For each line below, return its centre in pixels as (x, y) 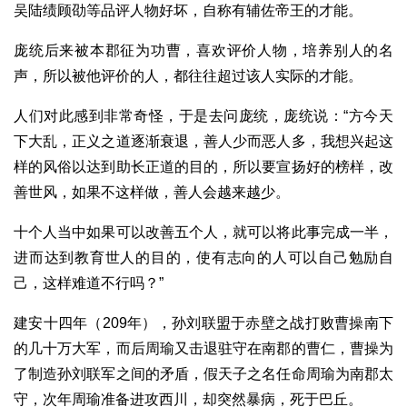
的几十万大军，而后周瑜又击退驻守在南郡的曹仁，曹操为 (203, 349)
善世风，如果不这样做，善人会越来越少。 (152, 193)
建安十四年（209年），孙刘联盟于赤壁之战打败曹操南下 (203, 323)
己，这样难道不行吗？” (89, 283)
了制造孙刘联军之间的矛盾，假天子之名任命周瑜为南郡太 (203, 374)
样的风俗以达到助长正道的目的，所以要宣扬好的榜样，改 (203, 167)
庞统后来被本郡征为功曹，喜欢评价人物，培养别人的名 (203, 51)
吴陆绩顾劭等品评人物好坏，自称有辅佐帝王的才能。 (188, 11)
